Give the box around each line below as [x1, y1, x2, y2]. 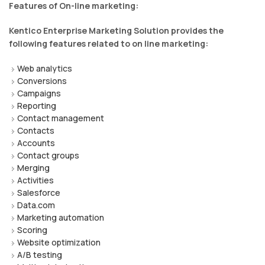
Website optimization [17, 236, 102, 248]
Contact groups [17, 149, 81, 161]
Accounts [17, 137, 57, 148]
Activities [17, 174, 54, 186]
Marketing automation [17, 211, 104, 223]
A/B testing [17, 248, 64, 260]
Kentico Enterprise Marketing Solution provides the [9, 24, 224, 36]
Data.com [17, 199, 57, 211]
